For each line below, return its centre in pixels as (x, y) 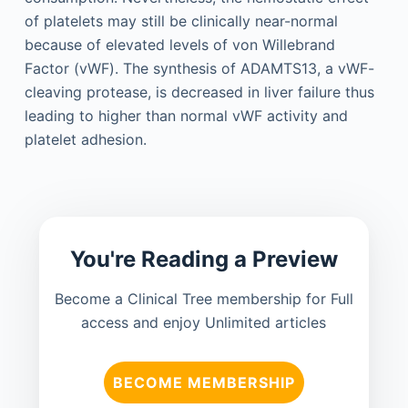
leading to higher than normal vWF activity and (186, 116)
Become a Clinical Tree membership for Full (204, 299)
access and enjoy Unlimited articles (204, 322)
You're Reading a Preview (204, 259)
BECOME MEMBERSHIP (204, 382)
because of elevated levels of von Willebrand (179, 45)
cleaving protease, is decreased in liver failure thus (199, 92)
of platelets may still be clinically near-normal (181, 21)
